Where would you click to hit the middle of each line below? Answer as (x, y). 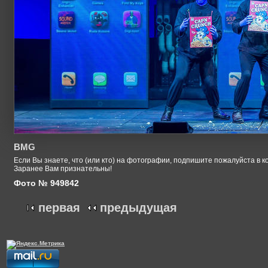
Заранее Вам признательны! (63, 169)
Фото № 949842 (46, 183)
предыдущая (138, 208)
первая (59, 208)
